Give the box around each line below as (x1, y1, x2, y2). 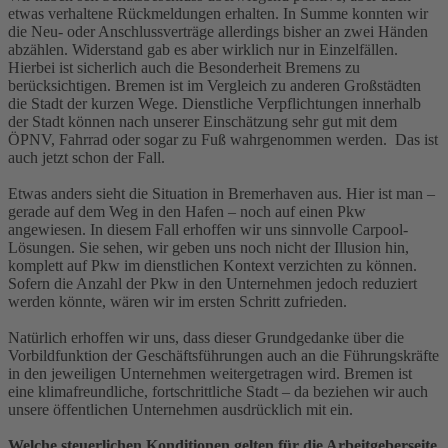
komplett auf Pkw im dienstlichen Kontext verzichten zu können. (8, 256, 417, 274)
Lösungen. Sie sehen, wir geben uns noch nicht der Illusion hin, (8, 238, 409, 256)
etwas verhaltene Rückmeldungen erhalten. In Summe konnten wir (8, 4, 428, 22)
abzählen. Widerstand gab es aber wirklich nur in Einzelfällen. (8, 40, 398, 58)
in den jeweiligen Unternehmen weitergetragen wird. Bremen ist (8, 364, 412, 382)
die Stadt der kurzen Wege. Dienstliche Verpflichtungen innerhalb (8, 94, 421, 112)
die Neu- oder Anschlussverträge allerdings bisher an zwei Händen (8, 22, 428, 40)
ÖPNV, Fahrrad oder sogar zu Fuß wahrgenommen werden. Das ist (8, 130, 438, 148)
